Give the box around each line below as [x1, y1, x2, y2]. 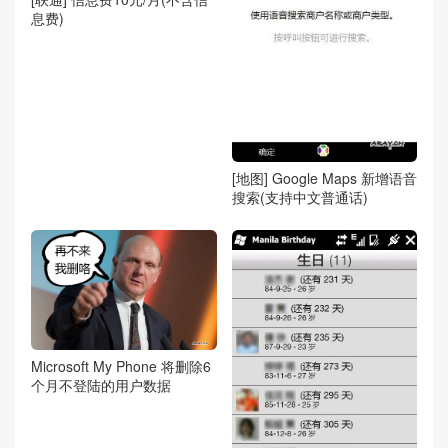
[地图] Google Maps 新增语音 [231, 168, 417, 189]
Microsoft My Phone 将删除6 [31, 356, 211, 377]
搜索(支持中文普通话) [231, 187, 368, 208]
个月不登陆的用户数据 [31, 375, 171, 396]
